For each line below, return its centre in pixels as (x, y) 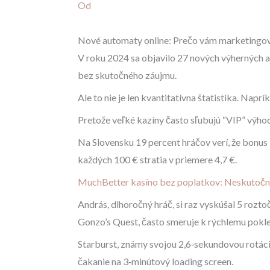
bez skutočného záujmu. (127, 75)
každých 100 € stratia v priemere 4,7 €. (157, 160)
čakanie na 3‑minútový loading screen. (155, 262)
